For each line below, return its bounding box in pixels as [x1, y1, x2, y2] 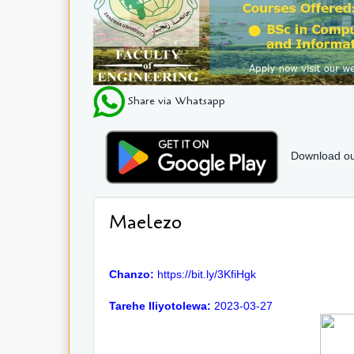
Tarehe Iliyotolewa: [109, 299, 214, 312]
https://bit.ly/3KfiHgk [157, 267, 256, 281]
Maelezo [109, 209, 182, 235]
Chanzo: [109, 267, 157, 281]
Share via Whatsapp [125, 92, 225, 108]
